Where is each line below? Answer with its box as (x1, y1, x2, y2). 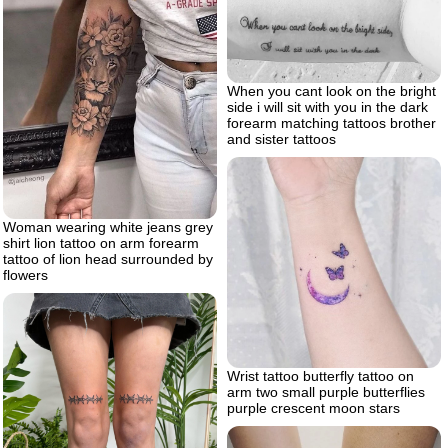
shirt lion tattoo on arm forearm (3, 235, 199, 252)
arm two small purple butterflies (227, 384, 425, 401)
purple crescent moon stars (227, 400, 400, 417)
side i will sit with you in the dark (227, 98, 428, 115)
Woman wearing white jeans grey (3, 219, 213, 236)
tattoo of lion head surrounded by (3, 251, 213, 268)
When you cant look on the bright (227, 82, 436, 99)
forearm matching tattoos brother (227, 114, 436, 131)
